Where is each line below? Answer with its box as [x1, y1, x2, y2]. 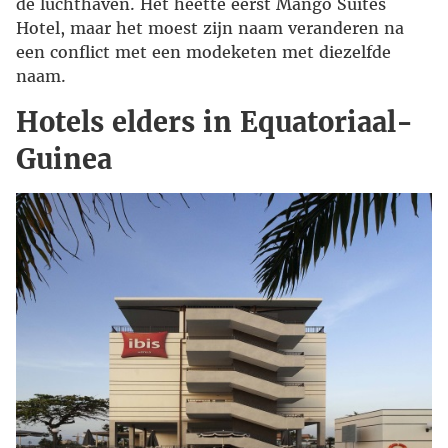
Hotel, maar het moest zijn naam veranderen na [16, 18, 404, 39]
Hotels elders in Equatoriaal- [16, 105, 413, 140]
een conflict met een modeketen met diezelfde [16, 42, 391, 63]
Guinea [16, 142, 112, 177]
